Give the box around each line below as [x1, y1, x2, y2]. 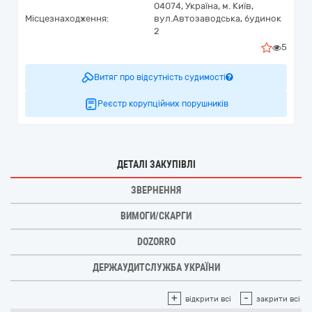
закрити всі [256, 295, 300, 304]
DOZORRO [136, 236, 175, 247]
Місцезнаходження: [25, 13, 109, 24]
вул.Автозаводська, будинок [154, 13, 281, 24]
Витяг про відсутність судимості [93, 72, 226, 82]
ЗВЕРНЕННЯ [131, 185, 181, 196]
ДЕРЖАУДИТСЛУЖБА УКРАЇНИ [92, 262, 220, 273]
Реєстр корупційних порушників [97, 99, 228, 109]
